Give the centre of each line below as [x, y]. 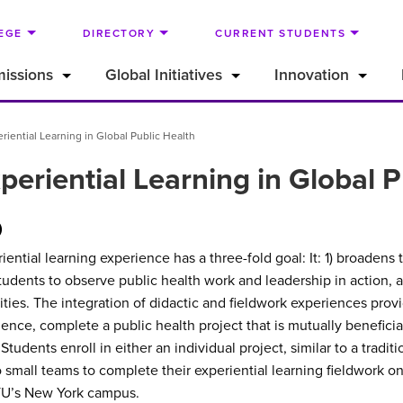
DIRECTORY [119, 33]
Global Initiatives [163, 76]
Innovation [312, 76]
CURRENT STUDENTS [281, 33]
